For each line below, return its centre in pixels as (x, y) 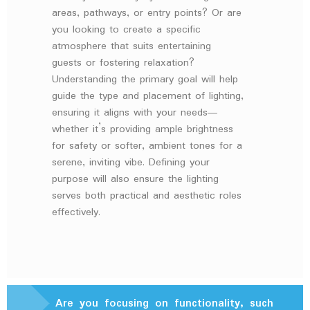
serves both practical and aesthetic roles (147, 196)
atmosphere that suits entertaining (131, 47)
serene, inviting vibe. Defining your (131, 163)
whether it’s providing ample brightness (143, 130)
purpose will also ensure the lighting (135, 180)
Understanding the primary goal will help (145, 80)
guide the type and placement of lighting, (148, 97)
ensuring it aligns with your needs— (135, 113)
